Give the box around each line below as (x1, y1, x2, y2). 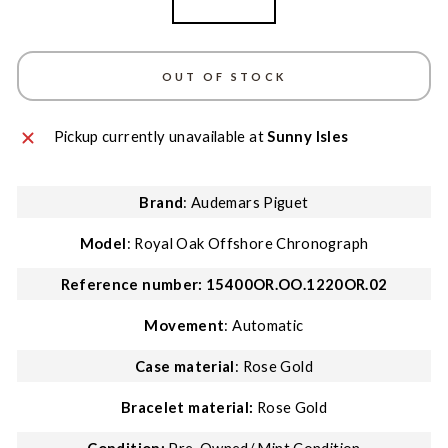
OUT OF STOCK (161, 69, 287, 83)
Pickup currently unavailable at (53, 127, 268, 145)
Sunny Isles (267, 127, 349, 145)
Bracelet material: (120, 398, 254, 416)
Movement (144, 316, 225, 334)
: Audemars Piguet (183, 193, 309, 211)
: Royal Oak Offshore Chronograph (126, 234, 369, 252)
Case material (135, 357, 235, 375)
